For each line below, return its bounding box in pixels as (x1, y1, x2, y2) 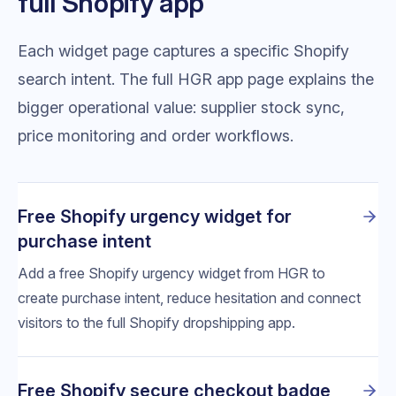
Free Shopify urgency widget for (18, 205, 292, 227)
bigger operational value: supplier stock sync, (18, 97, 345, 117)
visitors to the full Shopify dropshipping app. (18, 313, 295, 331)
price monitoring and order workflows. (18, 126, 293, 145)
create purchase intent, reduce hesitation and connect (18, 288, 361, 307)
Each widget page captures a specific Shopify (18, 41, 349, 60)
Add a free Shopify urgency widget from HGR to (18, 263, 325, 282)
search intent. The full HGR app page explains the (18, 69, 374, 88)
